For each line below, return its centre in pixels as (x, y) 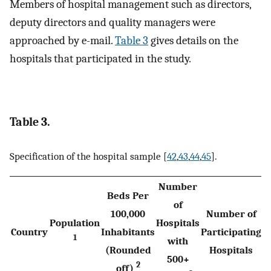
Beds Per (128, 195)
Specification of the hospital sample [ (88, 156)
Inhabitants (128, 231)
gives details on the (193, 40)
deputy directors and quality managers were (113, 22)
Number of (231, 213)
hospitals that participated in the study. (100, 58)
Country (29, 231)
